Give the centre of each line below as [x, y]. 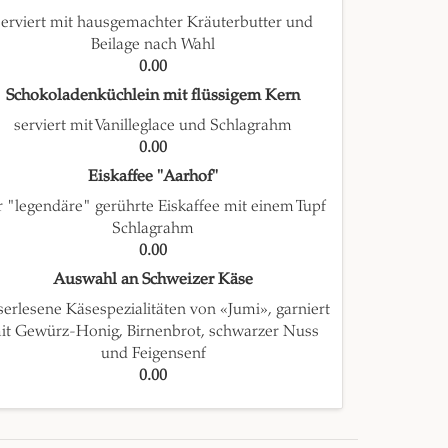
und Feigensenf [153, 353]
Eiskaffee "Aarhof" [153, 176]
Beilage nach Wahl [153, 44]
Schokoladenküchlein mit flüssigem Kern [153, 95]
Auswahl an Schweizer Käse [153, 279]
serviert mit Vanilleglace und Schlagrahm [153, 125]
